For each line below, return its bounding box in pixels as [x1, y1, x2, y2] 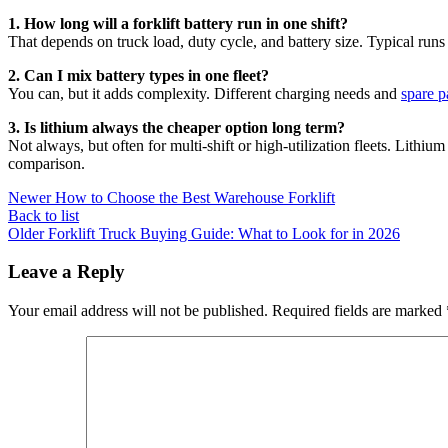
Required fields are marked [272, 302, 446, 319]
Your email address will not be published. [8, 302, 268, 319]
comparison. [8, 154, 85, 172]
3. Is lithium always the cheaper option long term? [8, 118, 345, 136]
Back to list [8, 206, 79, 224]
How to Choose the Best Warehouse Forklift [55, 188, 335, 206]
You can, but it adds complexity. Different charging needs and [8, 84, 401, 102]
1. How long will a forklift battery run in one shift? [8, 14, 348, 32]
